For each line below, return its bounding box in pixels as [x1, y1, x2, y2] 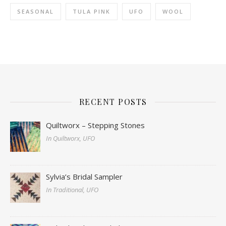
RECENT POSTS [79, 96, 147, 107]
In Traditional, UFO [46, 185, 99, 194]
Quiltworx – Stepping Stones [46, 120, 145, 131]
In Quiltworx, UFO [46, 134, 95, 143]
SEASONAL [17, 8, 54, 16]
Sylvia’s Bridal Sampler [46, 171, 123, 182]
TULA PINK [73, 8, 110, 16]
